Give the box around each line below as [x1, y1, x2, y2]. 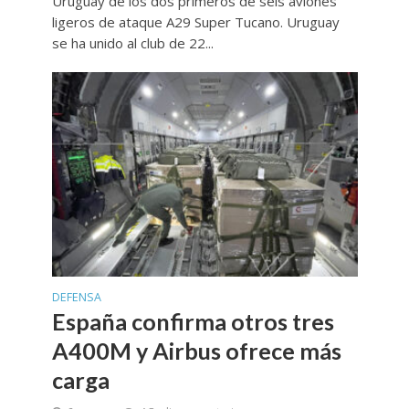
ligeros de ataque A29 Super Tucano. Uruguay [51, 13, 340, 32]
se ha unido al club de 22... [51, 34, 214, 53]
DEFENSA [51, 288, 101, 305]
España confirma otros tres [51, 307, 334, 335]
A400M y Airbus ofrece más [51, 336, 341, 364]
